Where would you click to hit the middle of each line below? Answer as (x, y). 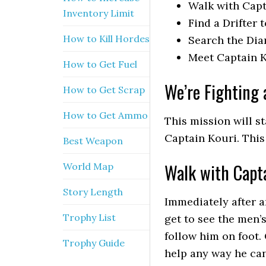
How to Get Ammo (105, 115)
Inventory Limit (99, 13)
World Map (88, 166)
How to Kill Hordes (106, 39)
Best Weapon (93, 141)
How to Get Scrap (104, 90)
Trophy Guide (94, 243)
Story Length (93, 192)
